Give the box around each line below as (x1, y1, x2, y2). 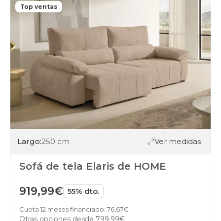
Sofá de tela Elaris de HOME (19, 160, 166, 172)
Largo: (17, 137, 41, 147)
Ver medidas (154, 137, 201, 147)
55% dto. (68, 186, 99, 196)
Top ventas (20, 2, 57, 10)
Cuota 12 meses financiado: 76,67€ (19, 205, 129, 213)
